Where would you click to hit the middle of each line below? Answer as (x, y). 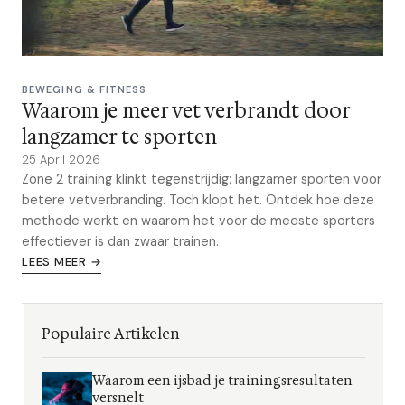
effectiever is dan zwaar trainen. (120, 241)
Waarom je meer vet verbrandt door (186, 111)
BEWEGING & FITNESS (85, 89)
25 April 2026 (61, 160)
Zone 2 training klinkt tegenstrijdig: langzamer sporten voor (202, 179)
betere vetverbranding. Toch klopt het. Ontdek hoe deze (198, 200)
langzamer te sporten (119, 137)
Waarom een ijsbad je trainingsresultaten (222, 381)
